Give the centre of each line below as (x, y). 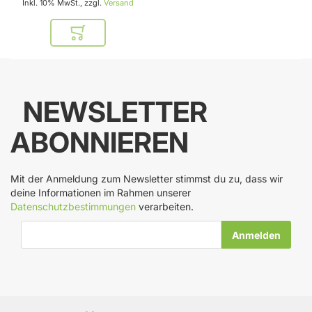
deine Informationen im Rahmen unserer (101, 193)
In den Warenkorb (118, 38)
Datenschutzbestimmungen (73, 207)
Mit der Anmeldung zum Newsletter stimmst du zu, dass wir (147, 179)
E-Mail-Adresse (55, 227)
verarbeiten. (165, 207)
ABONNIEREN (100, 143)
